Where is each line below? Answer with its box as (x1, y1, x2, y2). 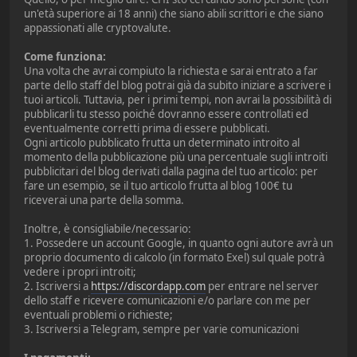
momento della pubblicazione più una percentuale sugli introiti (24, 149, 328, 164)
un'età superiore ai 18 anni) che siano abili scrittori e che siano (24, 6, 324, 21)
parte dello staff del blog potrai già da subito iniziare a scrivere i (24, 77, 331, 92)
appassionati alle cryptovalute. (24, 20, 171, 35)
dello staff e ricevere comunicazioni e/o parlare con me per (24, 292, 311, 308)
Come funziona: (24, 49, 106, 64)
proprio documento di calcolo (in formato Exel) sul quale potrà (24, 249, 324, 265)
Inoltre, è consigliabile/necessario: (24, 221, 191, 236)
